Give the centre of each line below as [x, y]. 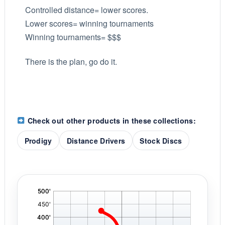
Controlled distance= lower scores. [86, 10]
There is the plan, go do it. [71, 62]
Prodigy [38, 140]
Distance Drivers [96, 140]
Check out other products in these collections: [110, 120]
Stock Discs [161, 140]
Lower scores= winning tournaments [89, 23]
